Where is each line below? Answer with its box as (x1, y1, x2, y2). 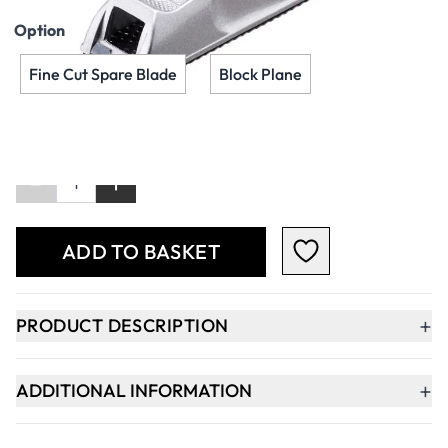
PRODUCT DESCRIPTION (16, 314, 229, 338)
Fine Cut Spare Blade (29, 64, 177, 85)
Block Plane (219, 64, 302, 85)
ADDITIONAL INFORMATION (16, 379, 252, 403)
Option (14, 20, 65, 41)
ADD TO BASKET (61, 239, 221, 265)
